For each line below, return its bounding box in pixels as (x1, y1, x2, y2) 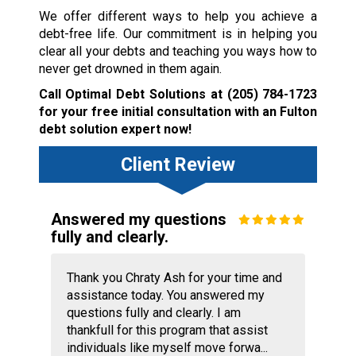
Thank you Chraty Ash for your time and (66, 269, 282, 285)
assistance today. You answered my (66, 287, 265, 303)
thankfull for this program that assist (66, 322, 268, 338)
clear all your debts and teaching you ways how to (38, 43, 318, 59)
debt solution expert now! (38, 121, 192, 137)
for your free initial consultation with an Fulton (38, 103, 318, 119)
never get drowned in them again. (38, 60, 222, 76)
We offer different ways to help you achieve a (38, 8, 318, 24)
